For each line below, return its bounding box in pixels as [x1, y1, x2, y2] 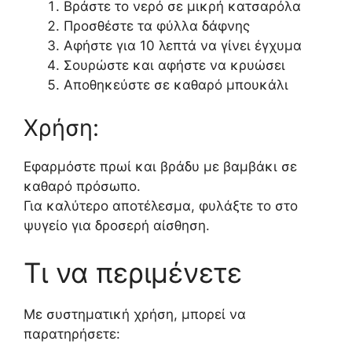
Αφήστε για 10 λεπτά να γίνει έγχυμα [64, 37, 302, 53]
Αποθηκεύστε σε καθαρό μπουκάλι [64, 76, 288, 93]
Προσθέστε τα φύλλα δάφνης [64, 17, 250, 34]
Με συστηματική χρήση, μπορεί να [24, 306, 246, 322]
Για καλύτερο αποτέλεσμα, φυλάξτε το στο [24, 198, 298, 214]
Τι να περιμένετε [24, 255, 242, 289]
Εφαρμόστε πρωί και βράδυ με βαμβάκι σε [24, 159, 297, 174]
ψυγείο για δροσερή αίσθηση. [24, 218, 210, 233]
